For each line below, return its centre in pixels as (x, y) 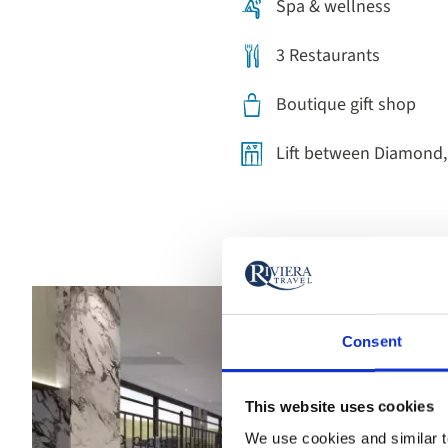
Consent (372, 341)
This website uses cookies (339, 406)
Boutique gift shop (346, 104)
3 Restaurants (328, 55)
